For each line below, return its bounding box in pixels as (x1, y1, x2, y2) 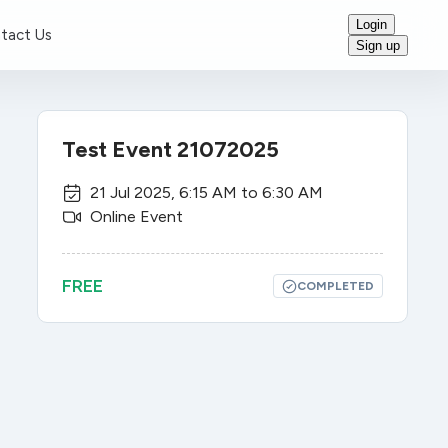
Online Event (90, 207, 184, 226)
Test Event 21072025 (62, 136, 280, 163)
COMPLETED (296, 279, 374, 293)
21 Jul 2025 (90, 183, 172, 202)
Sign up (355, 38, 400, 53)
